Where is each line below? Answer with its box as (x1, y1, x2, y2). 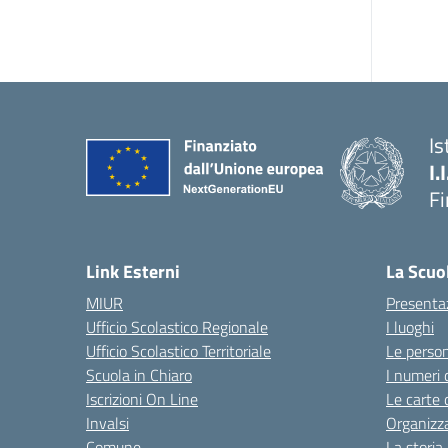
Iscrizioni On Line (86, 387, 198, 411)
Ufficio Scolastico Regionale (86, 315, 268, 339)
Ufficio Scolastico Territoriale (86, 339, 271, 363)
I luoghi (386, 315, 434, 339)
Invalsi (86, 411, 129, 435)
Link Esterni (86, 258, 180, 285)
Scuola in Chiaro (86, 363, 192, 387)
